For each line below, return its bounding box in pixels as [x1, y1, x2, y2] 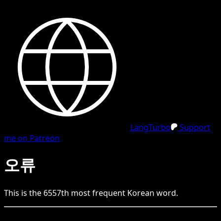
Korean [127, 187, 154, 198]
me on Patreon [4, 133, 60, 144]
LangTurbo [130, 122, 171, 133]
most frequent [69, 187, 127, 198]
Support [178, 122, 210, 133]
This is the [4, 187, 43, 198]
